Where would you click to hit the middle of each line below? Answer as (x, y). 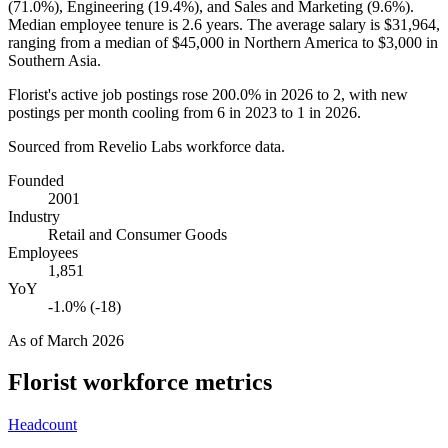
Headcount (42, 425)
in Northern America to (301, 42)
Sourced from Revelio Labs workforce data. (146, 146)
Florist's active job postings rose (110, 94)
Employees (43, 252)
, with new (374, 94)
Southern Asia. (54, 60)
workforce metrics (174, 382)
